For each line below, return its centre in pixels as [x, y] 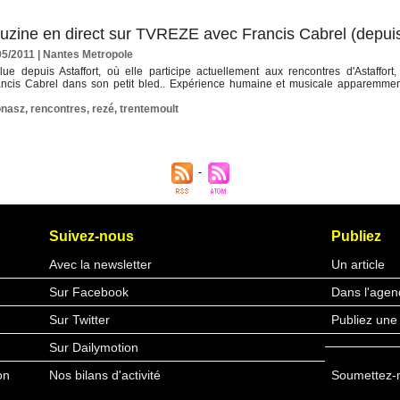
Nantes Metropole [88, 55]
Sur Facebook [89, 292]
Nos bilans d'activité [105, 375]
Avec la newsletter [100, 265]
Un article [358, 265]
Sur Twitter [79, 320]
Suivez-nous [92, 237]
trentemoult [149, 109]
